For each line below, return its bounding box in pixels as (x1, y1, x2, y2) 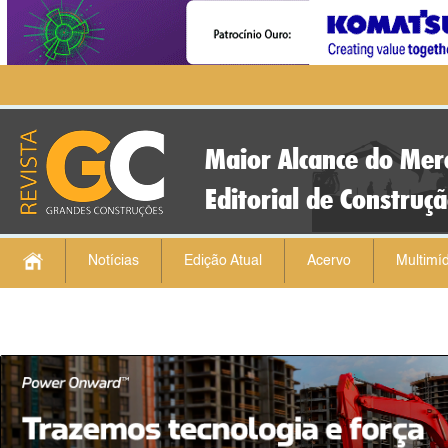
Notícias (88, 254, 139, 268)
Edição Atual (184, 254, 262, 268)
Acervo (307, 254, 351, 268)
